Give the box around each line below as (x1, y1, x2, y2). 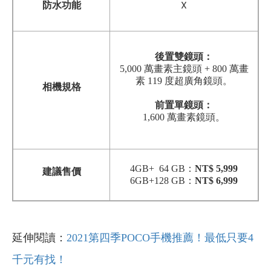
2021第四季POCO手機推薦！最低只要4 (67, 231, 253, 244)
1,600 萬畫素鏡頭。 (143, 111, 225, 122)
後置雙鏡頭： (155, 51, 213, 62)
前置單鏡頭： (155, 99, 213, 110)
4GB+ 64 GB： (130, 163, 195, 174)
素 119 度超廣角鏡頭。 (135, 75, 232, 86)
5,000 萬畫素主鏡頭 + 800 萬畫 (119, 63, 249, 74)
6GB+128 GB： (130, 175, 195, 186)
